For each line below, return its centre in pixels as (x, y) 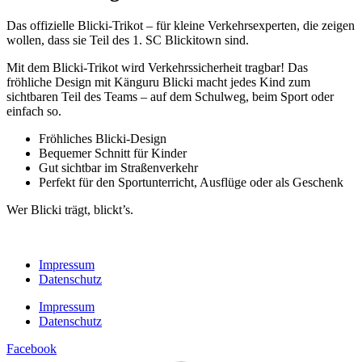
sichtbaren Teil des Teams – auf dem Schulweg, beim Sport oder (170, 96)
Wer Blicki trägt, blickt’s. (70, 209)
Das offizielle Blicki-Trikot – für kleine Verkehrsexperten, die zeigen (181, 25)
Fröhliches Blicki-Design (103, 138)
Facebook (32, 348)
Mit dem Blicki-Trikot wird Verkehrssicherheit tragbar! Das (157, 67)
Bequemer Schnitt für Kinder (113, 153)
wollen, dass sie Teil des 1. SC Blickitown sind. (128, 40)
